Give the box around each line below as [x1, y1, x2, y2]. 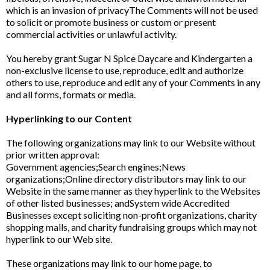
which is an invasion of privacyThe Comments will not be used [6, 4, 258, 16]
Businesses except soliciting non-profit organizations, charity [6, 209, 257, 221]
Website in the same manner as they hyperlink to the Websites [6, 185, 260, 196]
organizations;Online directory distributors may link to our [6, 173, 246, 184]
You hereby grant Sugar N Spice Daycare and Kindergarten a [6, 52, 253, 64]
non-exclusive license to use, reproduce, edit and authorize [6, 64, 243, 76]
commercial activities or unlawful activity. [6, 28, 177, 40]
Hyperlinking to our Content [6, 113, 132, 124]
